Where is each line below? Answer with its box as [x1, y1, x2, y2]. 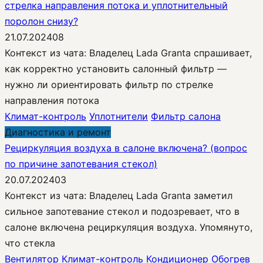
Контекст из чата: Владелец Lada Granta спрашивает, [5, 46, 252, 59]
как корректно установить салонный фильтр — [5, 62, 227, 75]
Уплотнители [89, 110, 148, 122]
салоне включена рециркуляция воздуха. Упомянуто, [5, 221, 252, 233]
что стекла [5, 237, 55, 249]
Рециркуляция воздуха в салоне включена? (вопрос [5, 141, 247, 154]
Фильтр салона [151, 110, 221, 122]
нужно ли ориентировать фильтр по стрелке [5, 78, 213, 90]
